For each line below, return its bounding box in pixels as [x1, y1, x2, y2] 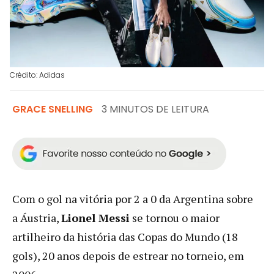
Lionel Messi [61, 210, 130, 225]
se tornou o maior [130, 210, 220, 225]
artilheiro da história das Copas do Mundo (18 [12, 229, 238, 244]
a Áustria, [12, 210, 61, 225]
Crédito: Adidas [10, 69, 65, 80]
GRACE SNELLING [12, 102, 93, 116]
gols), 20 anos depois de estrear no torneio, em [12, 248, 244, 263]
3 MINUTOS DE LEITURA [102, 102, 209, 116]
